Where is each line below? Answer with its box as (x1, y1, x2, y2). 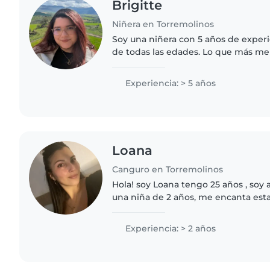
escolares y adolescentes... (112, 216, 226, 228)
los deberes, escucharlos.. (112, 71, 222, 83)
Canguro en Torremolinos (112, 163, 224, 175)
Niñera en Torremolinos (112, 18, 215, 30)
